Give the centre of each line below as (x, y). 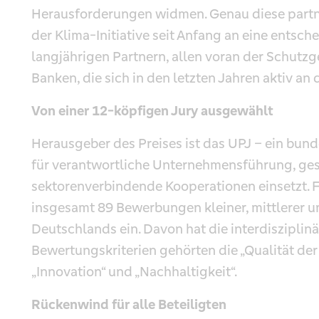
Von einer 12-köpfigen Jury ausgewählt (152, 110)
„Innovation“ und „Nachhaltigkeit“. (134, 271)
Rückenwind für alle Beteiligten (129, 304)
